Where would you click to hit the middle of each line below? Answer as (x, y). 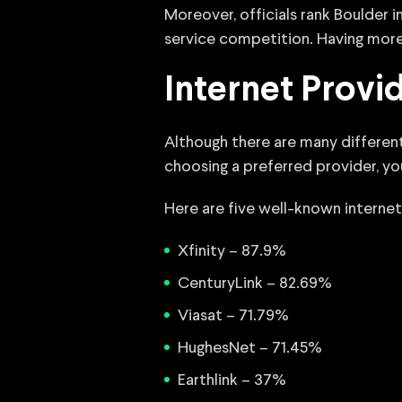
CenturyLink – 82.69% (255, 284)
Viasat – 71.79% (233, 316)
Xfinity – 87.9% (232, 251)
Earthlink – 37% (232, 380)
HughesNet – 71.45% (250, 348)
